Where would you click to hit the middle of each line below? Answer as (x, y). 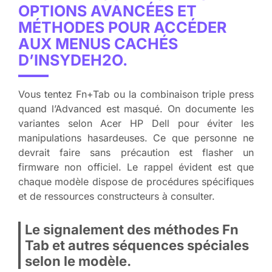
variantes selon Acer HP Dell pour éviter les (136, 123)
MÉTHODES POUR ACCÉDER (122, 27)
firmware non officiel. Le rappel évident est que (136, 167)
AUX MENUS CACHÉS (98, 43)
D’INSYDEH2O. (73, 60)
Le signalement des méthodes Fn (132, 229)
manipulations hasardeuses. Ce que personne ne (136, 138)
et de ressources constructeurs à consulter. (117, 196)
